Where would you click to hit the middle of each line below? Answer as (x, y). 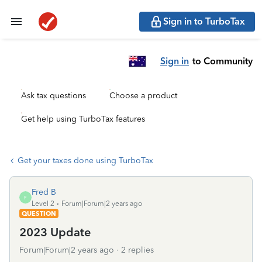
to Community (223, 61)
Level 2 (43, 204)
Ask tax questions (54, 96)
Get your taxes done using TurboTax (85, 161)
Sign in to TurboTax (204, 21)
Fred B (44, 192)
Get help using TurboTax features (83, 119)
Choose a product (143, 96)
